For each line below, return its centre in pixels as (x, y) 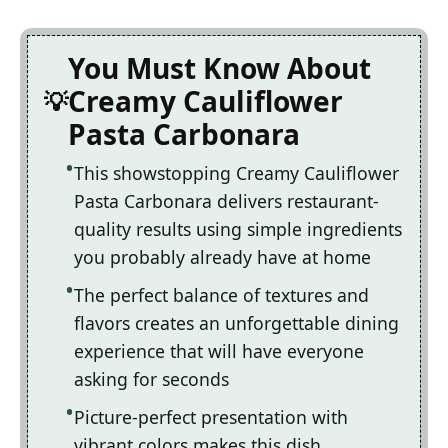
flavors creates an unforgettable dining (236, 323)
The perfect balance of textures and (221, 295)
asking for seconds (151, 379)
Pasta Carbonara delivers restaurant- (226, 201)
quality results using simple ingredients (238, 229)
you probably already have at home (222, 257)
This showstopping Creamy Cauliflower (236, 173)
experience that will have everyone (219, 351)
